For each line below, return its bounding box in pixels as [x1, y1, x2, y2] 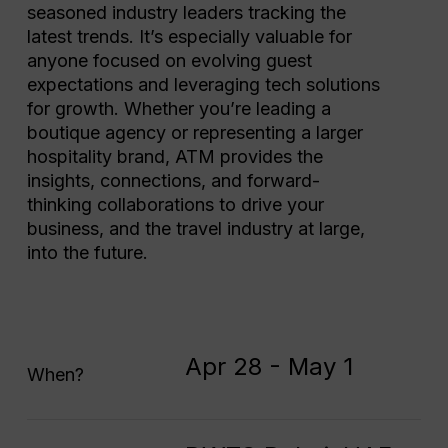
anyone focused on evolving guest [26, 50, 312, 72]
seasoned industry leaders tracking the [26, 2, 346, 24]
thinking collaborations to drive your [26, 194, 324, 216]
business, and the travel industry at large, [26, 218, 365, 240]
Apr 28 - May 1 [184, 351, 353, 381]
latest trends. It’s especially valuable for [26, 26, 352, 48]
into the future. [26, 242, 148, 264]
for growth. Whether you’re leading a [26, 98, 331, 120]
